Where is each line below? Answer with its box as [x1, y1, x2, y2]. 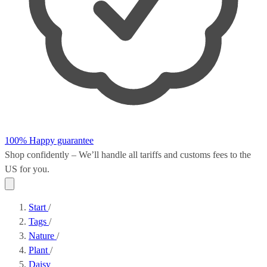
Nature [29, 231, 57, 241]
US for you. [5, 164, 49, 174]
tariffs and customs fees [140, 150, 228, 160]
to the [228, 150, 251, 160]
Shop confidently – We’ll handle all [5, 150, 140, 160]
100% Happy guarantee [5, 135, 94, 145]
